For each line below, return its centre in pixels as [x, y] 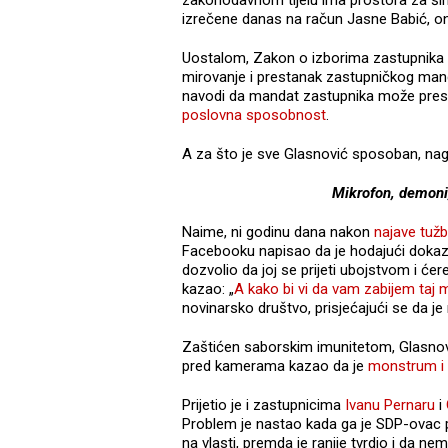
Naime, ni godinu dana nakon [278, 231]
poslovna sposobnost [254, 114]
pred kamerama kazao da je [275, 365]
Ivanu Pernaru [390, 404]
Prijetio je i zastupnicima [263, 404]
